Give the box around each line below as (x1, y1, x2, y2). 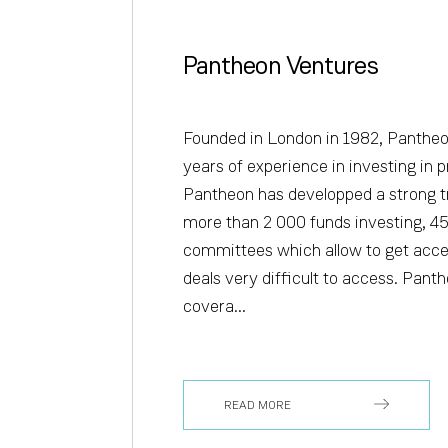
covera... (183, 295, 246, 316)
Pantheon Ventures (183, 49, 378, 81)
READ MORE (224, 398, 291, 412)
